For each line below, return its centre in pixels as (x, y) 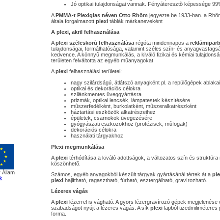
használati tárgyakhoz (97, 136)
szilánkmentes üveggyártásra (106, 94)
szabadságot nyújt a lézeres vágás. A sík (100, 208)
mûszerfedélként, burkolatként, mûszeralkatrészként (133, 106)
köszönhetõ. (66, 164)
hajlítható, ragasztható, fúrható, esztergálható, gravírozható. (135, 180)
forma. (58, 214)
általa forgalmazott (73, 21)
